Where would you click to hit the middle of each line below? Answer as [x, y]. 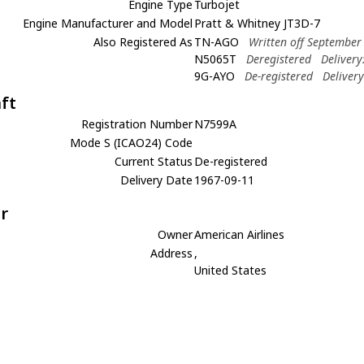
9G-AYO [215, 76]
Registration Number [137, 124]
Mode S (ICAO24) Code [132, 143]
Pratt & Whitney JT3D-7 [258, 23]
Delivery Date [157, 180]
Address [172, 253]
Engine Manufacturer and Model [108, 23]
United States [231, 270]
